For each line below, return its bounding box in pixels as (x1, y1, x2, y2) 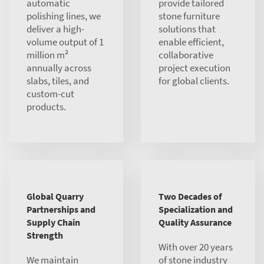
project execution (159, 61, 230, 74)
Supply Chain (27, 216, 80, 228)
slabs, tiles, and (27, 74, 89, 87)
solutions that (159, 22, 216, 35)
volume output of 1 (27, 35, 104, 48)
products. (27, 100, 66, 113)
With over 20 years (159, 240, 233, 253)
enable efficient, (159, 35, 224, 48)
